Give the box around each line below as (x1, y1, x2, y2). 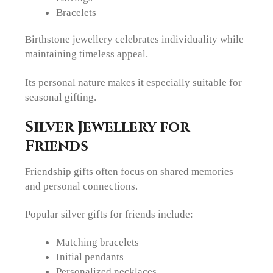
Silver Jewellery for (25, 116, 190, 137)
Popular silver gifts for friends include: (25, 208, 194, 221)
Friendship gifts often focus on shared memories (25, 165, 234, 177)
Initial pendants (55, 250, 124, 263)
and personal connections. (25, 179, 138, 192)
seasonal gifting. (25, 90, 97, 103)
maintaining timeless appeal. (25, 48, 149, 60)
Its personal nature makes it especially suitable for (25, 76, 243, 88)
